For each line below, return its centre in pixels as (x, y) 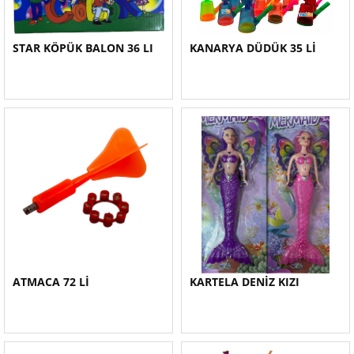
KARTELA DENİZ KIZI (245, 282)
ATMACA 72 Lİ (51, 282)
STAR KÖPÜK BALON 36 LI (83, 48)
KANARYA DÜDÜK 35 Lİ (253, 48)
